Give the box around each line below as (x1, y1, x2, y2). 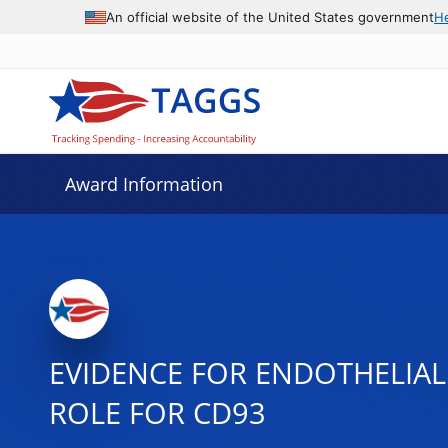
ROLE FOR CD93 (48, 393, 266, 433)
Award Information (64, 172, 223, 196)
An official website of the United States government (106, 8, 434, 25)
